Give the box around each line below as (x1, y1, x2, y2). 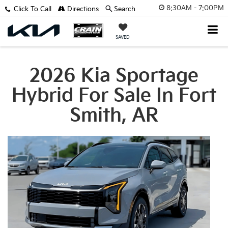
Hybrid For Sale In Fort (12, 85, 216, 107)
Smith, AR (69, 105, 159, 127)
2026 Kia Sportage (30, 65, 198, 87)
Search (113, 5, 135, 13)
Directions (65, 5, 99, 13)
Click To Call (13, 5, 51, 13)
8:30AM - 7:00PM (166, 4, 224, 12)
